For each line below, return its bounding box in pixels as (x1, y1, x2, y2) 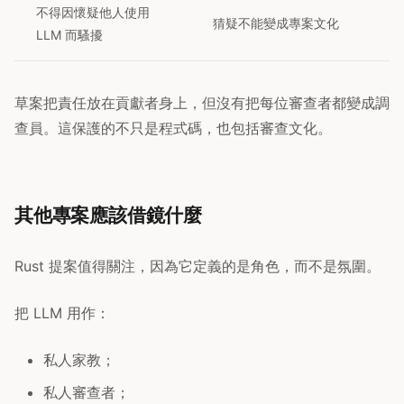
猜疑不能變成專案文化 (213, 15, 339, 32)
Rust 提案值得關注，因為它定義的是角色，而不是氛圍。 (14, 257, 381, 276)
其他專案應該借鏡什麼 (14, 204, 202, 227)
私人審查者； (43, 383, 130, 402)
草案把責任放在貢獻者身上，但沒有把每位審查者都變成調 (14, 94, 390, 113)
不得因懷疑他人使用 (36, 5, 150, 21)
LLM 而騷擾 (36, 27, 103, 43)
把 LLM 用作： (14, 304, 110, 323)
